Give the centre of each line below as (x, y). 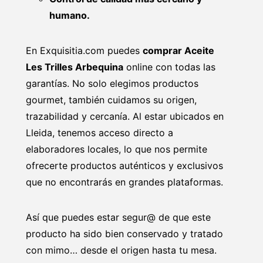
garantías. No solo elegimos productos (112, 83)
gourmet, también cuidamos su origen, (111, 100)
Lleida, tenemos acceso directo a (100, 132)
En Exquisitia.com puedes (84, 50)
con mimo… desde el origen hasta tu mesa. (121, 250)
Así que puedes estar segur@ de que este (118, 217)
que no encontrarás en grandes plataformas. (124, 182)
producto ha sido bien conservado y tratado (124, 233)
